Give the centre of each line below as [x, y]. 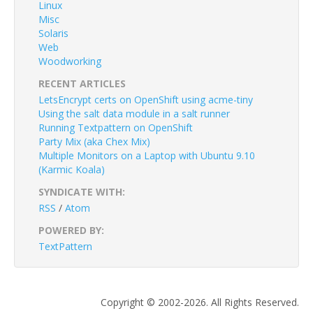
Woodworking [70, 61]
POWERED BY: [71, 230]
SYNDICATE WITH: [82, 192]
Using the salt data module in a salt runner [134, 114]
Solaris [53, 33]
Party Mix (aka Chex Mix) [94, 141]
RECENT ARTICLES [82, 83]
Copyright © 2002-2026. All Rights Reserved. [200, 302]
